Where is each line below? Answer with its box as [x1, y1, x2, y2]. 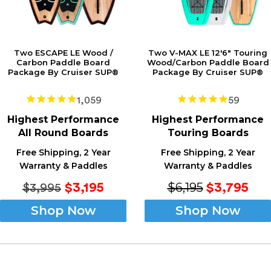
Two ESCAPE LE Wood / [13, 48, 113, 58]
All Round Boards [18, 126, 108, 139]
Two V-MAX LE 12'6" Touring [148, 48, 267, 58]
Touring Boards [167, 126, 249, 139]
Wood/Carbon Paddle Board [146, 57, 269, 68]
